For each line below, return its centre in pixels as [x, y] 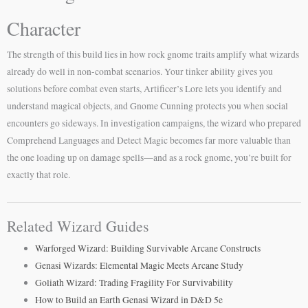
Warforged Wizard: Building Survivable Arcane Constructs [148, 248]
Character [44, 28]
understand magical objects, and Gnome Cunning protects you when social [147, 106]
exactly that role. [38, 174]
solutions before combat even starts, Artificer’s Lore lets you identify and [144, 88]
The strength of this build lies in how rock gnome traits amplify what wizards [153, 54]
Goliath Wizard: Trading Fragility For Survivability [134, 282]
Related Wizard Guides [78, 225]
